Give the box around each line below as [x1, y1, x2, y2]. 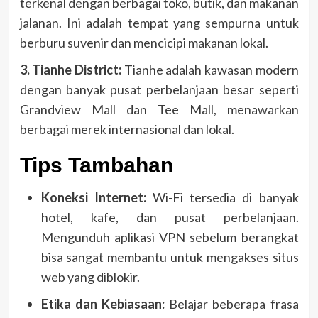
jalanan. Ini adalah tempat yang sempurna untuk [19, 14, 299, 31]
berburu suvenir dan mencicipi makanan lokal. [19, 34, 268, 50]
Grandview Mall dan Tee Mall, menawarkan [19, 101, 299, 117]
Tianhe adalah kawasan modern [121, 61, 299, 77]
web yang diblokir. [40, 268, 140, 285]
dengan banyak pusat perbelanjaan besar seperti [19, 81, 299, 97]
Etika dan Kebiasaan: [40, 295, 165, 312]
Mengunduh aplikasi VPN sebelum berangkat [40, 229, 299, 245]
